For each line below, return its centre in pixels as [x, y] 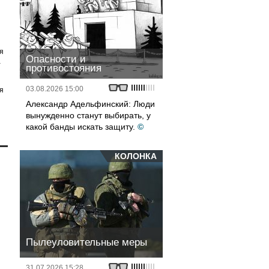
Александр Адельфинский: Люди [90, 104]
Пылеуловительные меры [86, 242]
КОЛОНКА [136, 156]
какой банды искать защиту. [80, 127]
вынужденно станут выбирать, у [88, 115]
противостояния [64, 68]
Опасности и [56, 59]
